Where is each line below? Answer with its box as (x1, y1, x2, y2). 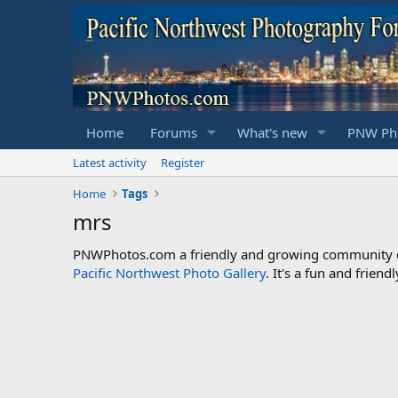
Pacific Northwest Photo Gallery (73, 263, 266, 282)
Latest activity (73, 154, 147, 171)
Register (161, 154, 204, 171)
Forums (150, 123, 197, 141)
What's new (236, 123, 307, 141)
